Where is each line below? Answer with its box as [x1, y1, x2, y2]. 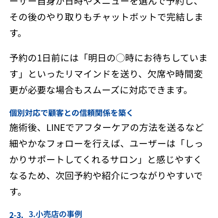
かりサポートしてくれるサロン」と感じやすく [9, 152, 202, 165]
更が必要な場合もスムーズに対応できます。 [9, 83, 193, 96]
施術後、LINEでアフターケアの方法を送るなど [9, 120, 204, 133]
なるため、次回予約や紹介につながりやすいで [9, 168, 203, 182]
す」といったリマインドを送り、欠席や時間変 [9, 67, 203, 80]
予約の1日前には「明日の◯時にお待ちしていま [9, 51, 208, 64]
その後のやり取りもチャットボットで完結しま [9, 9, 203, 23]
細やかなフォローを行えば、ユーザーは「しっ [9, 136, 203, 149]
